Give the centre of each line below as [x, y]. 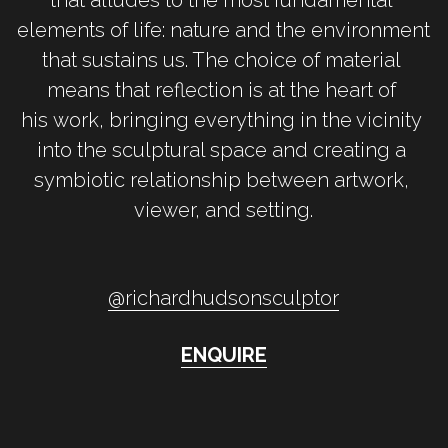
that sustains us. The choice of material [221, 59]
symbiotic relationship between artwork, [222, 179]
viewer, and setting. [224, 209]
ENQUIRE [223, 354]
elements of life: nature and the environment [223, 29]
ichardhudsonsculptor [236, 297]
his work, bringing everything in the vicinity [221, 119]
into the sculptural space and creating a [221, 149]
